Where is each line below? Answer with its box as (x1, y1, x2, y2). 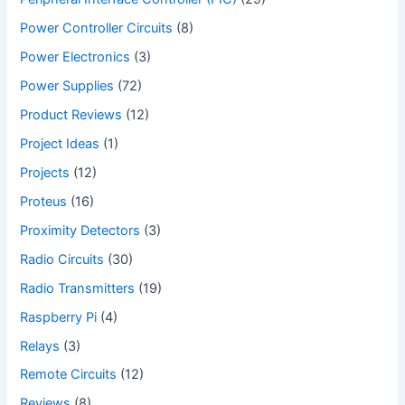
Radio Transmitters (20, 279, 136, 297)
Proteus (20, 193, 68, 210)
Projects (20, 164, 71, 181)
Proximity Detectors (20, 221, 141, 239)
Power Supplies (20, 78, 115, 95)
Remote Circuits (20, 366, 118, 383)
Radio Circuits (20, 250, 105, 268)
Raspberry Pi (20, 308, 98, 325)
